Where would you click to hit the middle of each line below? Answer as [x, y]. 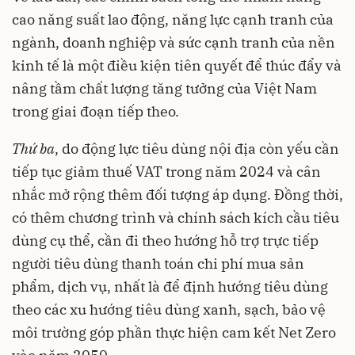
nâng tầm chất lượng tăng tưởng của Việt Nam [164, 89]
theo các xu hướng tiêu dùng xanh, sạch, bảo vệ [169, 310]
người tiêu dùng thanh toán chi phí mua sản [158, 264]
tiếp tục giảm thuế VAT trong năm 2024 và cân [166, 172]
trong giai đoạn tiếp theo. [95, 112]
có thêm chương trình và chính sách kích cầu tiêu [176, 218]
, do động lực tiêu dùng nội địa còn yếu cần [197, 149]
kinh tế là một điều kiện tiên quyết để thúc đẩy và [177, 66]
